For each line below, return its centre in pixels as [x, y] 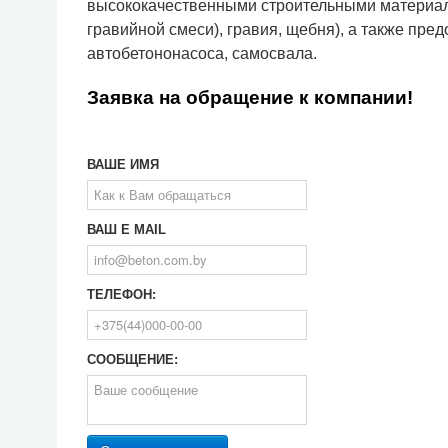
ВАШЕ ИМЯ [123, 164]
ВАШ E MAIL [126, 229]
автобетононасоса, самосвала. [202, 53]
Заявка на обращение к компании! [250, 97]
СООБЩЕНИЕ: [132, 359]
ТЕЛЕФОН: [121, 294]
